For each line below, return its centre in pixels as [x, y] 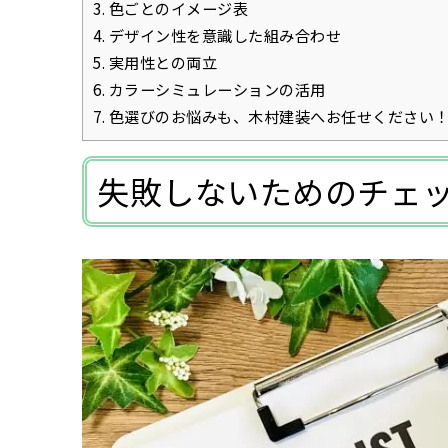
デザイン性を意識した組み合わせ [223, 35]
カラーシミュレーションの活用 [215, 89]
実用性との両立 [161, 62]
